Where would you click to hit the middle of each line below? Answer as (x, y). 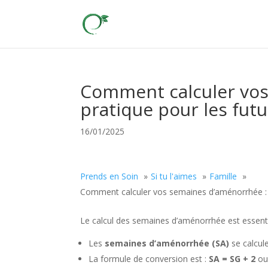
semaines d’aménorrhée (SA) (167, 243)
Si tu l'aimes (174, 176)
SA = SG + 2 (232, 259)
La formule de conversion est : (149, 259)
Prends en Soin (109, 176)
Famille (223, 176)
